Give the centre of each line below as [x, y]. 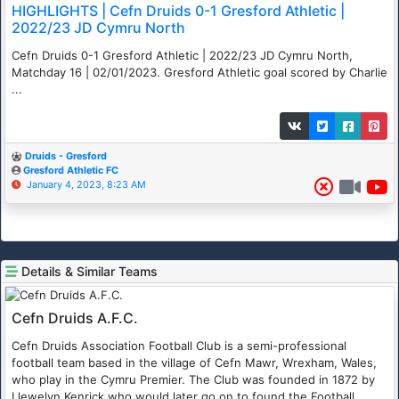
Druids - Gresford [66, 157]
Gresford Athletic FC [71, 171]
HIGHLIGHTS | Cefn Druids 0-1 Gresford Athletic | [178, 11]
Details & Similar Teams [90, 272]
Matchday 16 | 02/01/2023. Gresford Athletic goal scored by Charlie [199, 73]
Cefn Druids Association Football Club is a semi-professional [179, 346]
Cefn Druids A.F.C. [75, 318]
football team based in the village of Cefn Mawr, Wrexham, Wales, [194, 363]
